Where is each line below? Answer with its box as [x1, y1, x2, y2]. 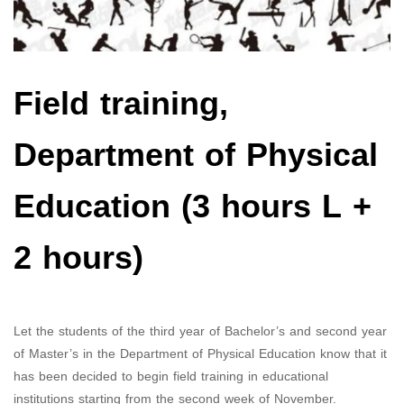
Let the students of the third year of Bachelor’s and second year [14, 319, 387, 344]
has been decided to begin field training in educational [14, 364, 328, 390]
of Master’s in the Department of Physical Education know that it [14, 342, 387, 367]
